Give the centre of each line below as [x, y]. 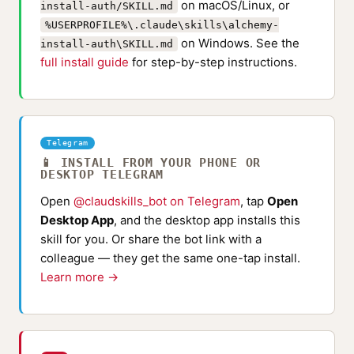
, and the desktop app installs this [207, 220]
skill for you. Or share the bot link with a [151, 239]
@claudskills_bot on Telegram [157, 201]
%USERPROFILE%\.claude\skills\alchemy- [162, 25]
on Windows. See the [239, 43]
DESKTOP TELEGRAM [102, 175]
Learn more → [79, 277]
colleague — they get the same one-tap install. [170, 258]
